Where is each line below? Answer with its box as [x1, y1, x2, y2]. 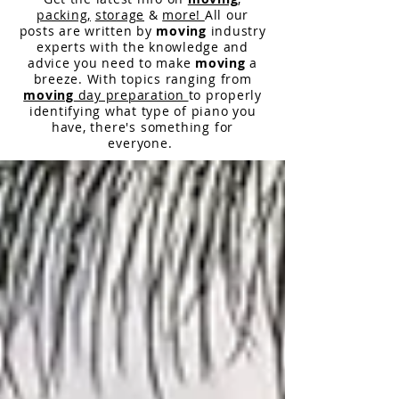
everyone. [108, 134, 177, 151]
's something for [126, 118, 234, 135]
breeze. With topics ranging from [33, 69, 252, 87]
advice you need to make [28, 53, 195, 71]
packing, [37, 5, 91, 23]
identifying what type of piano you [28, 102, 256, 119]
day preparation [73, 85, 189, 103]
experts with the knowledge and [37, 37, 248, 55]
